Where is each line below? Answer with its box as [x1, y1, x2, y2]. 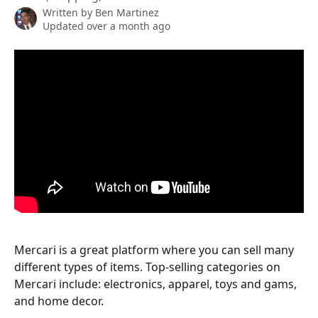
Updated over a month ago [43, 19, 170, 33]
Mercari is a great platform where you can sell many [14, 241, 297, 258]
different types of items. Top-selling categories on [14, 258, 283, 275]
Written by [43, 6, 95, 19]
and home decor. [14, 292, 104, 309]
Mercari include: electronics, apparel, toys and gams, [14, 275, 300, 292]
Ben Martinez [95, 6, 159, 19]
